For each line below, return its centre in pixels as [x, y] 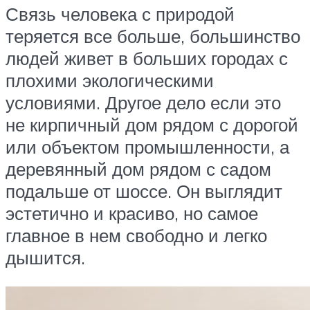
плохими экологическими [110, 80]
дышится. [45, 257]
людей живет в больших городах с [147, 58]
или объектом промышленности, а [147, 146]
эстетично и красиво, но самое [132, 213]
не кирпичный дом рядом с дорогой [152, 124]
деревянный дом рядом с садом [138, 168]
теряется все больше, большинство [153, 36]
